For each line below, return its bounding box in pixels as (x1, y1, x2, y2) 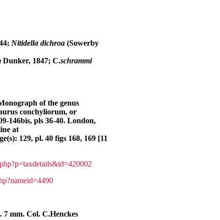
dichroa (40, 39, 65, 47)
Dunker (3, 56, 28, 65)
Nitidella (11, 39, 38, 47)
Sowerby (69, 39, 99, 47)
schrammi (60, 56, 92, 65)
